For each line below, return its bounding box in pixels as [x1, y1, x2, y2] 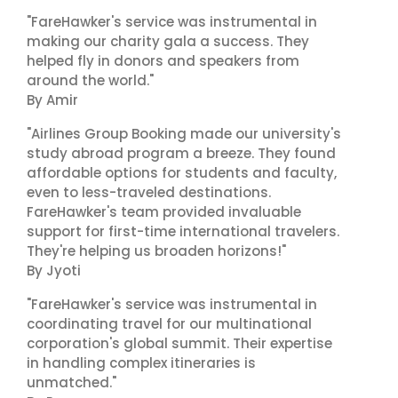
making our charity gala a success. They [27, 32, 309, 51]
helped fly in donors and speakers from [27, 52, 299, 70]
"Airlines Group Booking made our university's [27, 124, 341, 143]
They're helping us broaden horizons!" [27, 242, 286, 260]
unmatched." [27, 373, 116, 392]
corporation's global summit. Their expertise [27, 334, 332, 353]
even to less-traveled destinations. [27, 183, 271, 202]
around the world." [27, 71, 154, 90]
